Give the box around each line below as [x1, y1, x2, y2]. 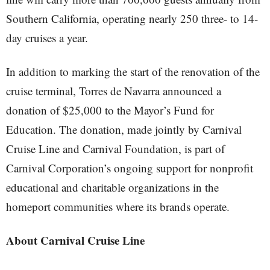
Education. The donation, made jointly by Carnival [6, 122, 242, 137]
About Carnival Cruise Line [6, 232, 145, 248]
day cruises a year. [6, 30, 88, 45]
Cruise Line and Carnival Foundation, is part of [6, 141, 225, 156]
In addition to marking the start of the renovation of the [6, 64, 260, 79]
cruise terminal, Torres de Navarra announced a [6, 83, 221, 98]
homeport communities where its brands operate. [6, 199, 230, 214]
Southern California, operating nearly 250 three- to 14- [6, 11, 258, 26]
